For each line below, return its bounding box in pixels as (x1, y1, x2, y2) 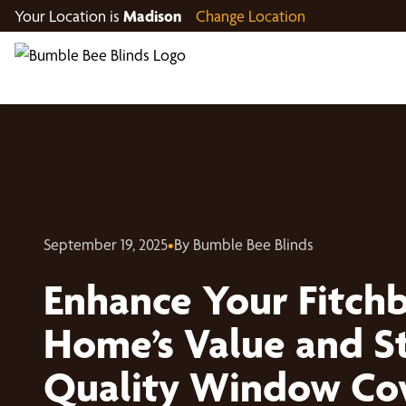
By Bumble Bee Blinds (174, 234, 314, 254)
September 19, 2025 (43, 234, 168, 254)
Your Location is (14, 6, 123, 25)
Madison (123, 6, 181, 25)
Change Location (196, 6, 305, 25)
